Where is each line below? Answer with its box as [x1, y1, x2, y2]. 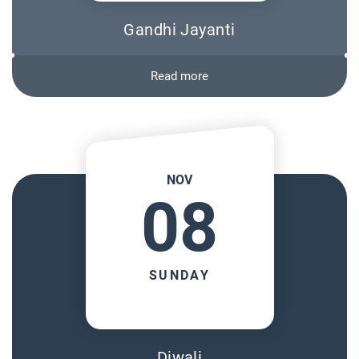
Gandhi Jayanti [123, 20, 236, 39]
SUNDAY [148, 267, 211, 283]
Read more [151, 69, 208, 83]
